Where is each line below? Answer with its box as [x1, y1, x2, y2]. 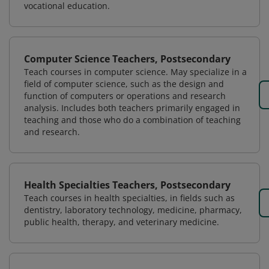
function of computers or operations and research [24, 90, 226, 101]
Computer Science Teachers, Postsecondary [24, 52, 231, 65]
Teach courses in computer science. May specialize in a [24, 66, 247, 77]
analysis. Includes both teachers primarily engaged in [24, 102, 240, 113]
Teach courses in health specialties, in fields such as [24, 192, 235, 204]
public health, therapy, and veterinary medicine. [24, 216, 219, 228]
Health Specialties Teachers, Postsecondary [24, 178, 231, 192]
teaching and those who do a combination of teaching [24, 114, 241, 125]
